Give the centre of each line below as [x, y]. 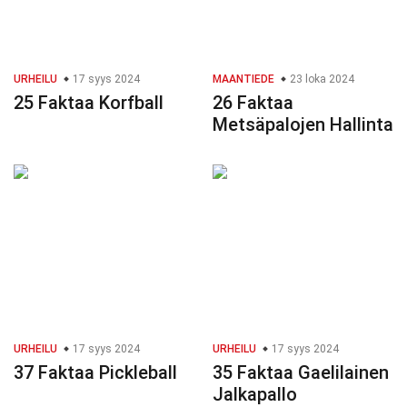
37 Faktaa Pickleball [95, 373]
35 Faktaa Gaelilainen [301, 373]
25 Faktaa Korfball [89, 103]
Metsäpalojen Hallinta [303, 125]
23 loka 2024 [321, 79]
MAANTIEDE [243, 79]
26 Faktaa [253, 103]
